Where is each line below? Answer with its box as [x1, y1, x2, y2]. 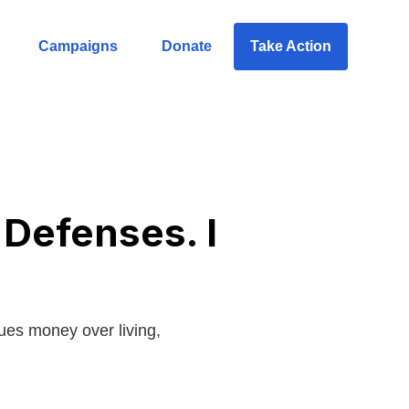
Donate [161, 38, 212, 54]
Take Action [249, 38, 331, 54]
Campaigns [37, 38, 118, 54]
